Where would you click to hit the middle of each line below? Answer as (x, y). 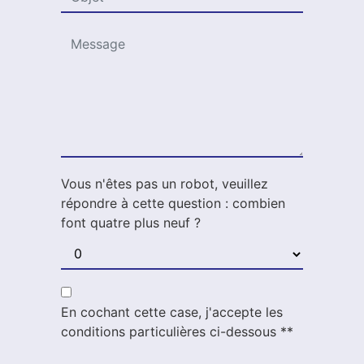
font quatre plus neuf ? (131, 223)
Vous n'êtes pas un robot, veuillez (165, 184)
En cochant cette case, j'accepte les (172, 312)
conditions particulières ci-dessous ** (177, 332)
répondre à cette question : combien (173, 204)
